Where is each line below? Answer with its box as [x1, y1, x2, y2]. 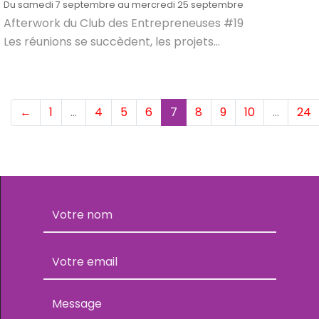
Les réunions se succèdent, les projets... [4, 33, 220, 50]
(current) [177, 103, 230, 120]
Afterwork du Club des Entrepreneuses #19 [4, 15, 244, 31]
